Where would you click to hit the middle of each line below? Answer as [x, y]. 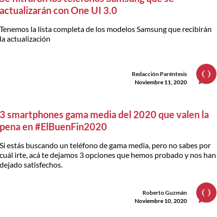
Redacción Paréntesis [159, 74]
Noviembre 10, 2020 [161, 201]
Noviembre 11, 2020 [161, 82]
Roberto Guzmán [165, 192]
